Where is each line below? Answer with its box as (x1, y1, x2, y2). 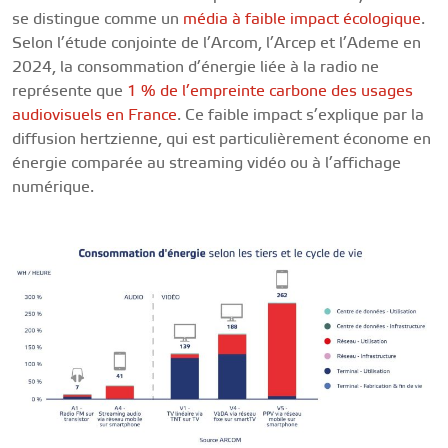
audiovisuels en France (12, 105, 177, 125)
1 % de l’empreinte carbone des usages (127, 81, 413, 101)
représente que (12, 81, 127, 101)
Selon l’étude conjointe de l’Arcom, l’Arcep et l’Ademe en (12, 33, 421, 53)
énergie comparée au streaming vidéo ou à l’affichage (12, 153, 401, 173)
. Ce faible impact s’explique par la (177, 105, 424, 125)
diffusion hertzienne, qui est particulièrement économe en (12, 129, 431, 149)
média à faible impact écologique (183, 9, 421, 29)
